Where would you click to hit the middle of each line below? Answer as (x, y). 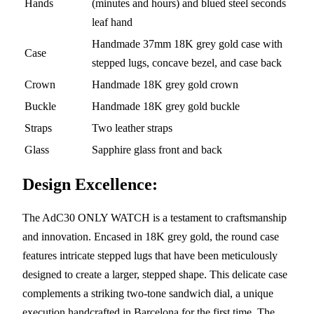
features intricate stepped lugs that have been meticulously (150, 255)
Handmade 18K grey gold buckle (166, 106)
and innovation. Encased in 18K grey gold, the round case (151, 236)
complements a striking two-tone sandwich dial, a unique (148, 293)
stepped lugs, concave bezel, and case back (187, 62)
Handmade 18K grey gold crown (165, 84)
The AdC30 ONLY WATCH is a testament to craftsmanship (155, 217)
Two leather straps (132, 128)
